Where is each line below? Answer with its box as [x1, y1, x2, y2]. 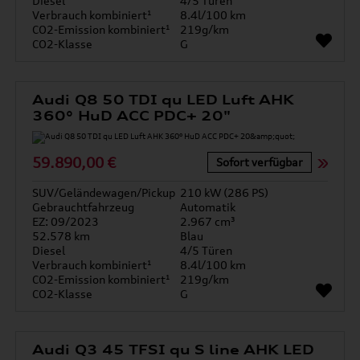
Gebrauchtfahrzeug [32, 200, 135, 214]
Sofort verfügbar [215, 155, 303, 169]
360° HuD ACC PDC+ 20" [32, 108, 231, 124]
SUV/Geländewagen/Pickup [32, 186, 176, 199]
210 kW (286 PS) [180, 186, 268, 199]
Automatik [180, 200, 235, 214]
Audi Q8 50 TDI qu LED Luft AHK [32, 92, 295, 108]
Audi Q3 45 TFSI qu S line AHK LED [32, 342, 315, 358]
